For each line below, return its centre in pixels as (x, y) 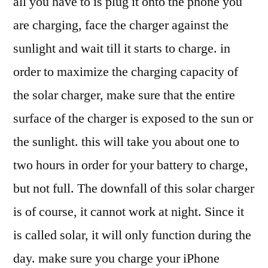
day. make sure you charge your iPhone (116, 258)
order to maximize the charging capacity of (126, 71)
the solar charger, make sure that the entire (124, 95)
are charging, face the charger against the (121, 25)
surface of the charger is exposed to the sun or (133, 118)
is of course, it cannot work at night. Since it (129, 211)
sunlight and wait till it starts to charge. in (122, 48)
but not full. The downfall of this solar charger (134, 188)
